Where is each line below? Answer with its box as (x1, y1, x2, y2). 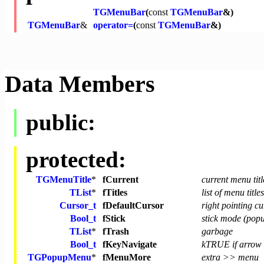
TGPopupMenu (28, 252, 91, 263)
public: (26, 110, 95, 136)
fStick (103, 213, 126, 224)
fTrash (103, 226, 129, 237)
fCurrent (103, 174, 138, 185)
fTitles (103, 187, 127, 198)
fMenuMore (103, 252, 151, 263)
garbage (202, 226, 233, 237)
